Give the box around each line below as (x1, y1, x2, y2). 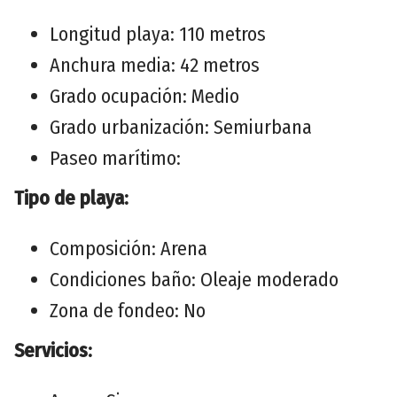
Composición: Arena (50, 236, 207, 261)
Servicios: (14, 338, 92, 362)
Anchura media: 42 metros (50, 52, 260, 77)
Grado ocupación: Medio (50, 83, 239, 108)
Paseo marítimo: (50, 145, 181, 170)
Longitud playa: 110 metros (50, 21, 266, 46)
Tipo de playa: (14, 185, 128, 210)
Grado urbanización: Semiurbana (50, 114, 312, 139)
